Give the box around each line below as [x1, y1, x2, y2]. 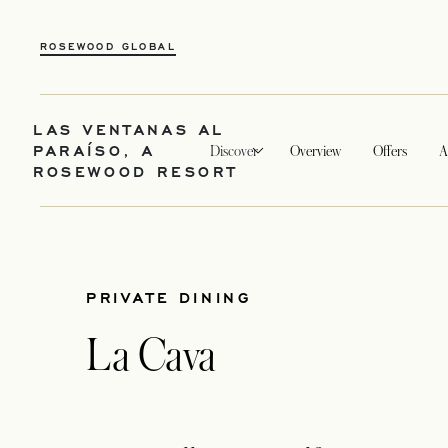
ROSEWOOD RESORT [33, 160, 238, 182]
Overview [289, 142, 341, 159]
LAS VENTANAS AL [33, 118, 225, 140]
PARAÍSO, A [33, 139, 156, 161]
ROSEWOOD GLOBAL [40, 39, 176, 53]
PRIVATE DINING [86, 286, 253, 308]
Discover [209, 142, 258, 159]
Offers [372, 142, 407, 159]
